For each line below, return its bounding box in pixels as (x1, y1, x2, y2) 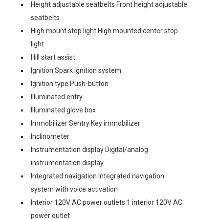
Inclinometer (31, 132, 69, 140)
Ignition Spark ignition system (31, 66, 121, 74)
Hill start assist (31, 53, 75, 61)
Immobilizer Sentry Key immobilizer (31, 119, 140, 127)
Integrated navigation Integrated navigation (31, 172, 164, 180)
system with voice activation (31, 185, 118, 193)
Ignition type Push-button (31, 80, 109, 88)
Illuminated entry (31, 93, 83, 101)
